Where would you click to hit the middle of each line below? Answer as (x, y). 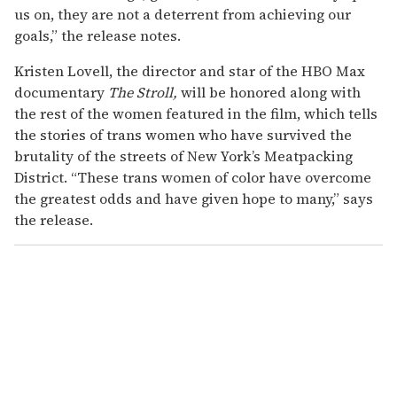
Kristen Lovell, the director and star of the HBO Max (190, 70)
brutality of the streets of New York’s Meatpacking (183, 156)
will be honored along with (269, 92)
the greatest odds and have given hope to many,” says (194, 198)
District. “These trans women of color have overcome (193, 177)
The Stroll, (143, 92)
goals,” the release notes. (97, 35)
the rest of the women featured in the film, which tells (196, 113)
